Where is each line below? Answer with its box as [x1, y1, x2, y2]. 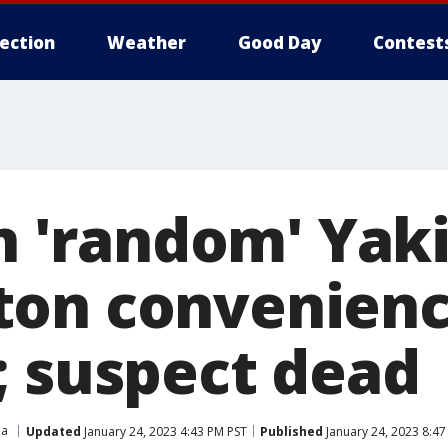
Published [260, 422, 323, 440]
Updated [26, 422, 81, 440]
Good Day [238, 31, 321, 54]
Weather [107, 31, 186, 54]
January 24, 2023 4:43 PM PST [81, 422, 247, 440]
